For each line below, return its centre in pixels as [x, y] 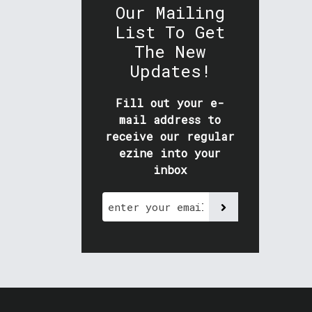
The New [170, 52]
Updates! [170, 71]
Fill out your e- [170, 103]
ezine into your [170, 153]
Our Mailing [170, 13]
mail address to [170, 120]
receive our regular [170, 136]
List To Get [170, 32]
